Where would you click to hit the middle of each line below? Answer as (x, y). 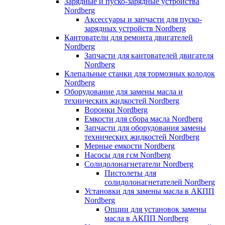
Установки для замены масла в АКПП (149, 191)
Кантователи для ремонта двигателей (129, 37)
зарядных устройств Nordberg (135, 28)
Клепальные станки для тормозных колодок (140, 73)
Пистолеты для (130, 173)
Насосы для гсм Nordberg (128, 155)
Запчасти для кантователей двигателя (149, 55)
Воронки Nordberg (116, 109)
